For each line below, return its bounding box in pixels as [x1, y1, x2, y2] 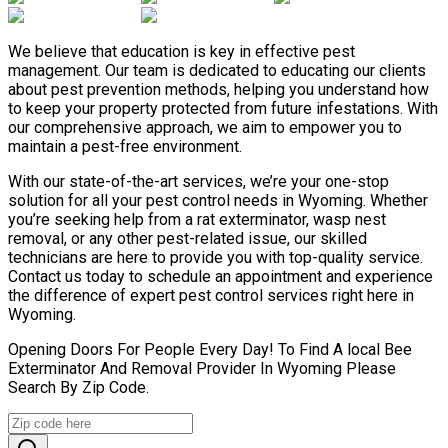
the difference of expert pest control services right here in [8, 285, 414, 305]
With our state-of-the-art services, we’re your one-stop [8, 171, 389, 191]
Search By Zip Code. [8, 377, 149, 397]
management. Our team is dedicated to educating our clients [8, 60, 426, 80]
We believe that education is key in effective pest [8, 41, 355, 61]
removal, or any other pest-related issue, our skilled [8, 228, 367, 248]
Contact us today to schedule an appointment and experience [8, 266, 433, 286]
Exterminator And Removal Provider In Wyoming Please [8, 358, 396, 378]
